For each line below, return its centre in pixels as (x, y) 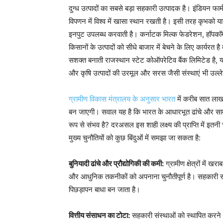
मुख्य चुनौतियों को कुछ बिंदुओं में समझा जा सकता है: (135, 138)
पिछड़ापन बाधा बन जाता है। (105, 189)
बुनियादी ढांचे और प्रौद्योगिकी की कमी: (116, 164)
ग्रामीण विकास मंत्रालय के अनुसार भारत (122, 99)
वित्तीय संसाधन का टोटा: (99, 215)
